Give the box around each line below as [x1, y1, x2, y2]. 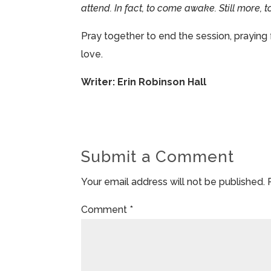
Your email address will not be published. [81, 176, 266, 188]
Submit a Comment [81, 148, 235, 166]
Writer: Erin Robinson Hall [81, 76, 207, 88]
